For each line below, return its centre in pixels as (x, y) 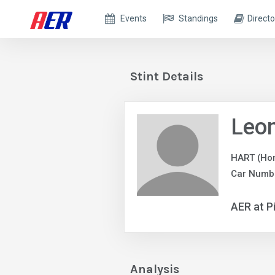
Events (134, 18)
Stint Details (167, 76)
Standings (199, 18)
